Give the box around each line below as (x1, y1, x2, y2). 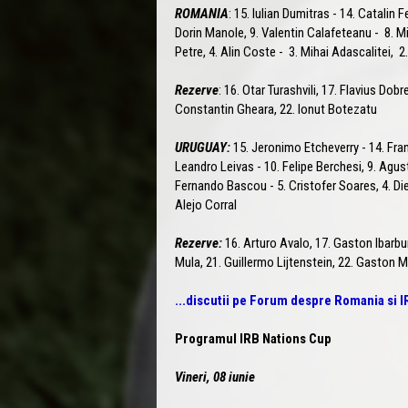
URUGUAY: (175, 138, 233, 156)
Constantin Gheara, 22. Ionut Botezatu (175, 100, 377, 117)
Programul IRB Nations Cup (175, 330, 331, 347)
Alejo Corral (175, 196, 237, 213)
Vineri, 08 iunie (175, 368, 255, 385)
